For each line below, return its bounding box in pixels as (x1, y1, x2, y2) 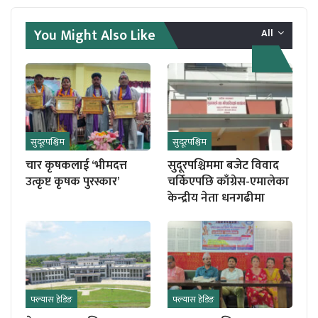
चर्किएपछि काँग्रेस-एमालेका (168, 171, 289, 192)
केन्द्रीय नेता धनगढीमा (168, 187, 265, 208)
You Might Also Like (34, 23, 155, 48)
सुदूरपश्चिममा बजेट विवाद (168, 155, 279, 175)
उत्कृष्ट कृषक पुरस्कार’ (26, 171, 120, 192)
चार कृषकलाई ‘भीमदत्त (26, 155, 127, 175)
